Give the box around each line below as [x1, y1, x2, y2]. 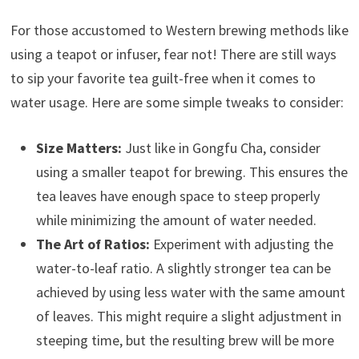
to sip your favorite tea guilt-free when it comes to [10, 68, 316, 87]
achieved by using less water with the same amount [35, 282, 345, 301]
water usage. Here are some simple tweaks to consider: [10, 92, 344, 111]
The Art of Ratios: [35, 234, 150, 253]
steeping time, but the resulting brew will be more [35, 330, 334, 349]
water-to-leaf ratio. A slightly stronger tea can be [35, 258, 331, 277]
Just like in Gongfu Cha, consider [121, 138, 321, 157]
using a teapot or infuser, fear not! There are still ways [10, 44, 337, 63]
